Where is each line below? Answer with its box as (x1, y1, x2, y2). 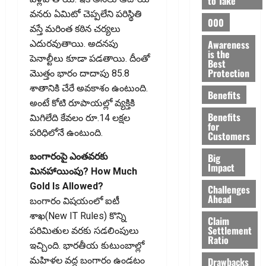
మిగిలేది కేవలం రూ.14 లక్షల (30, 112, 130, 124)
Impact (207, 160, 235, 175)
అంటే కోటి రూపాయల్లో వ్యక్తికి (30, 97, 135, 109)
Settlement (207, 223, 252, 237)
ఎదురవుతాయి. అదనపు (30, 38, 118, 50)
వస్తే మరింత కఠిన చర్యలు (30, 23, 121, 35)
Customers (207, 128, 250, 143)
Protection (207, 65, 249, 80)
